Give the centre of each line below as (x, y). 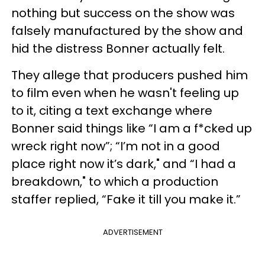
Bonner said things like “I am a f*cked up (132, 128)
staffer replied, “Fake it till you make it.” (126, 199)
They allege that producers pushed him (130, 75)
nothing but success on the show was (123, 13)
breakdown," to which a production (115, 181)
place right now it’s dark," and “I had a (124, 164)
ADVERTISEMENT (132, 232)
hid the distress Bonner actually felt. (118, 48)
